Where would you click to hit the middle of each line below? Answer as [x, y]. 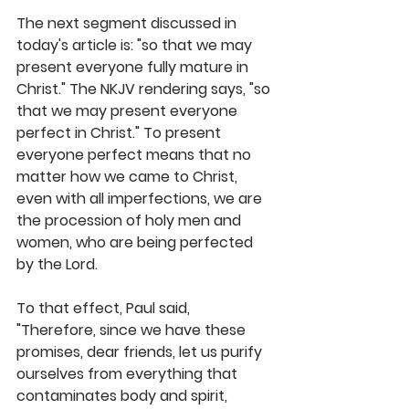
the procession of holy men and [131, 221]
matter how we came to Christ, [129, 177]
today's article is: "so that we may [136, 46]
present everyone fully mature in [134, 68]
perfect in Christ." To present [121, 133]
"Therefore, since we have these [133, 330]
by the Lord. [59, 265]
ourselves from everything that [129, 374]
